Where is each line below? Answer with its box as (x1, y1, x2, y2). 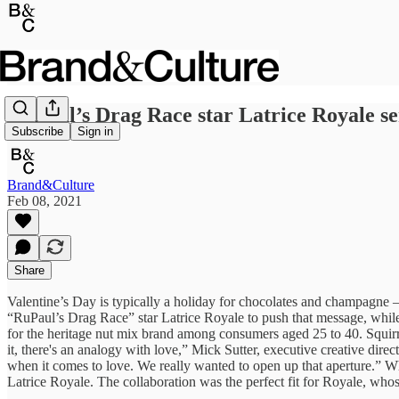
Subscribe (12, 125, 63, 139)
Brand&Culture (7, 176, 94, 192)
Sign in (77, 125, 113, 139)
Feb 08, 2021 (7, 192, 82, 208)
